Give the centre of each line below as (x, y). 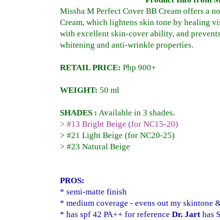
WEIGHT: (80, 90)
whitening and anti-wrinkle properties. (127, 45)
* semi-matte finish (93, 192)
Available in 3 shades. (136, 113)
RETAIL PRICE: (90, 68)
